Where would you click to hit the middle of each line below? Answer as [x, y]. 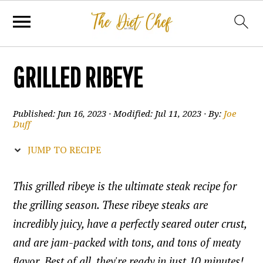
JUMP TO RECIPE [63, 150]
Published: [36, 114]
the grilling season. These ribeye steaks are [111, 205]
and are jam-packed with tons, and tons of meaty [127, 242]
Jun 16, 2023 [82, 114]
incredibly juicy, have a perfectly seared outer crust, [130, 224]
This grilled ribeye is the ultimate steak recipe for [125, 186]
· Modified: [131, 114]
